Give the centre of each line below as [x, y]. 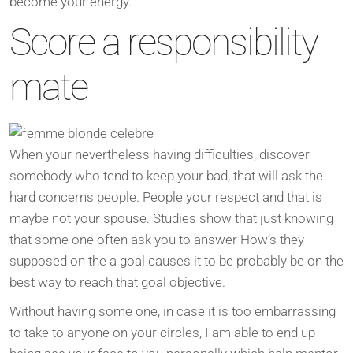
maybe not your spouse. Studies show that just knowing [171, 219]
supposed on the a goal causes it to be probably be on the [176, 261]
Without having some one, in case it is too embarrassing [173, 312]
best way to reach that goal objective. [117, 282]
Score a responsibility [163, 43]
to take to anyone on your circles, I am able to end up [162, 333]
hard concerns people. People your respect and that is [166, 197]
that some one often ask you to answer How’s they [157, 240]
